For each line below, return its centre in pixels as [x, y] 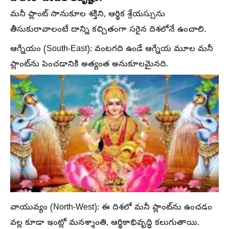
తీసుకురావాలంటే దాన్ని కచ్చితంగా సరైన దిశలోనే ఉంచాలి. [108, 30]
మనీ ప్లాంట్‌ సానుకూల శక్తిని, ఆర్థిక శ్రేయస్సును [88, 15]
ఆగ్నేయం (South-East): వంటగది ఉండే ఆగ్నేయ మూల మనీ [112, 49]
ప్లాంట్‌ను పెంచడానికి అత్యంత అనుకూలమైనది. [89, 65]
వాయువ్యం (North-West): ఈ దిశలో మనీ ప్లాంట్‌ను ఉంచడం [111, 208]
